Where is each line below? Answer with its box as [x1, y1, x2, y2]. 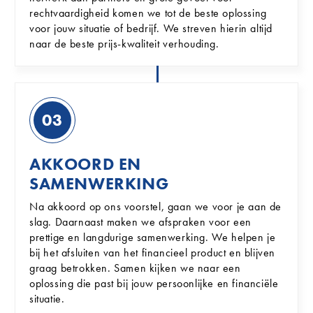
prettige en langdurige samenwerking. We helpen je [29, 230, 276, 245]
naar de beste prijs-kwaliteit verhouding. [29, 36, 219, 51]
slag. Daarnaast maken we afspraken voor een [29, 214, 252, 229]
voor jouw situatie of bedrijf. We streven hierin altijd [29, 21, 273, 36]
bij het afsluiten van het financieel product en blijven [29, 245, 276, 260]
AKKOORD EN [29, 153, 141, 175]
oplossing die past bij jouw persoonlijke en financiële [29, 276, 279, 291]
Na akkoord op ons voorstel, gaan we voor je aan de [29, 199, 282, 214]
